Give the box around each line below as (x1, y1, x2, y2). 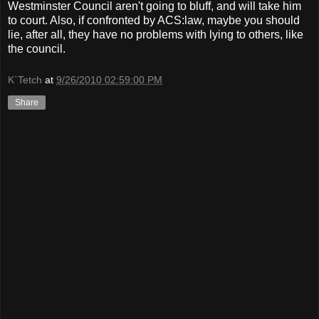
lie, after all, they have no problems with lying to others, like (8, 28, 303, 41)
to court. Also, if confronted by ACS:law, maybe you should (8, 14, 300, 26)
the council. (8, 42, 66, 55)
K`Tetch (8, 73, 42, 85)
